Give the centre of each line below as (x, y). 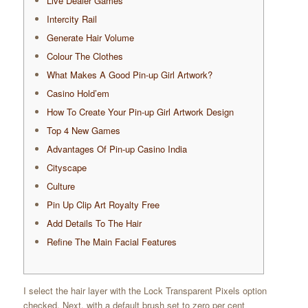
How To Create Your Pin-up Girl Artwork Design (140, 112)
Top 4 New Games (83, 131)
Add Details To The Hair (94, 223)
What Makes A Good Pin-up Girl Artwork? (129, 75)
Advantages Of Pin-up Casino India (117, 149)
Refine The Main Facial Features (111, 242)
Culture (60, 186)
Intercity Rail (71, 19)
